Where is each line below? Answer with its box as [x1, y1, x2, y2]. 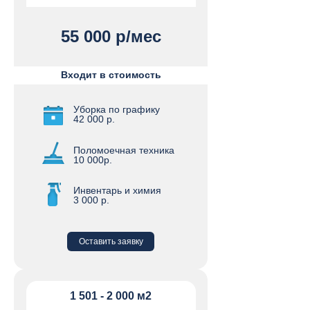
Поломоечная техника [73, 145, 174, 156]
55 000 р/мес [60, 27, 161, 46]
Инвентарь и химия [73, 185, 161, 196]
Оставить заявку [78, 237, 143, 246]
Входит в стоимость [61, 69, 161, 80]
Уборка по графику [73, 104, 160, 115]
